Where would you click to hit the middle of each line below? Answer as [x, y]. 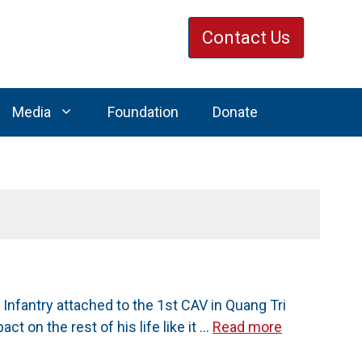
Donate [235, 112]
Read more [247, 327]
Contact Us [246, 38]
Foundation [143, 112]
